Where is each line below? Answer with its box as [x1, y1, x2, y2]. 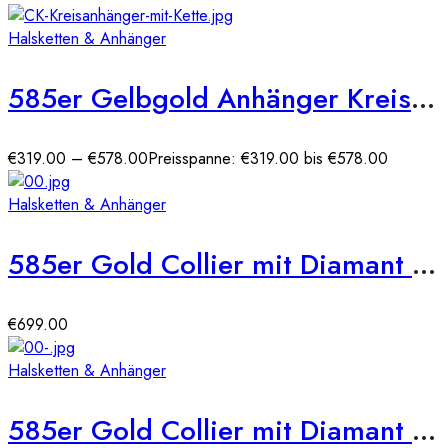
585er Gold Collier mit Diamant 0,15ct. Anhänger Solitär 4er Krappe [412, 244, 436, 286]
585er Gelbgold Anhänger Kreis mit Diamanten [411, 78, 435, 120]
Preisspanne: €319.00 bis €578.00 [148, 147, 388, 171]
